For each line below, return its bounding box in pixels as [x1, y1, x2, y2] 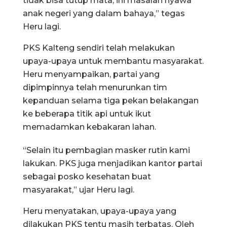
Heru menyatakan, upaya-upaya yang [23, 206, 176, 216]
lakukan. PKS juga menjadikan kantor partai [23, 158, 202, 168]
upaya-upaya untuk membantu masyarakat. [23, 56, 204, 66]
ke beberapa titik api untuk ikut [23, 108, 151, 119]
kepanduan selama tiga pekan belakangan [23, 95, 199, 105]
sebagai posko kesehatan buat [23, 171, 151, 181]
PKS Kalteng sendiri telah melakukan [23, 43, 175, 53]
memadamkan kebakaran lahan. [23, 122, 156, 132]
